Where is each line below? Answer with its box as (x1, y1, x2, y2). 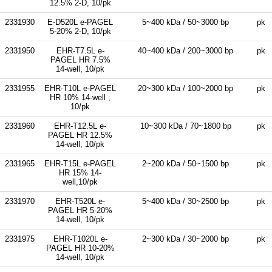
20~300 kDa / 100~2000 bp (138, 83, 233, 93)
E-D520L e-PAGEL (47, 17, 113, 27)
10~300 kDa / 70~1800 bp (140, 121, 231, 131)
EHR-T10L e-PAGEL (44, 83, 116, 93)
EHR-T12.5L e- (54, 121, 106, 131)
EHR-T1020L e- (53, 234, 107, 243)
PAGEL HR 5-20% (48, 205, 112, 215)
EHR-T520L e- (55, 196, 105, 206)
